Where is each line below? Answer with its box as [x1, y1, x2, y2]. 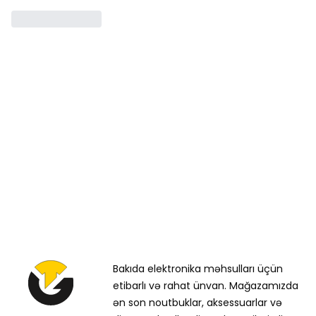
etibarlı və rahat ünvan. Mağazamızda [113, 279, 298, 293]
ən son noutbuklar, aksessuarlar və [113, 296, 282, 310]
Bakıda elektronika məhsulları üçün [113, 262, 283, 276]
